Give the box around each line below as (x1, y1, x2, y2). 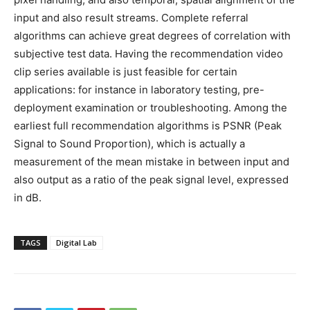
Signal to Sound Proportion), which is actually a (14, 137, 245, 151)
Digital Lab (56, 237, 97, 248)
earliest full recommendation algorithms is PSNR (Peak (14, 119, 282, 133)
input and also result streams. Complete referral (14, 11, 248, 25)
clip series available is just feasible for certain (14, 65, 237, 79)
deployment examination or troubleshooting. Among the (14, 101, 287, 115)
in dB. (14, 191, 42, 205)
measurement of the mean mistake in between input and (14, 155, 289, 169)
